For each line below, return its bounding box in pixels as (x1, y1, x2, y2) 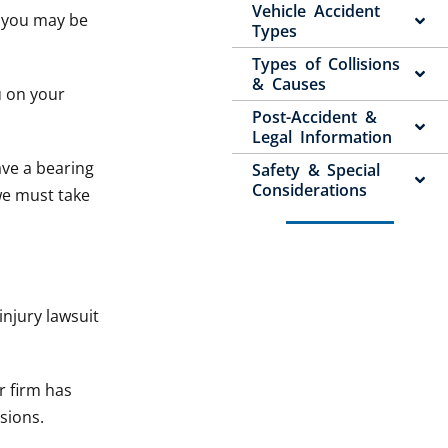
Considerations (252, 179, 368, 202)
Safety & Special (252, 159, 380, 182)
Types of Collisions (252, 53, 400, 76)
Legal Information (252, 126, 392, 149)
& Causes (252, 73, 326, 96)
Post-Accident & (252, 106, 377, 129)
